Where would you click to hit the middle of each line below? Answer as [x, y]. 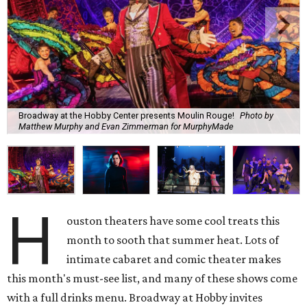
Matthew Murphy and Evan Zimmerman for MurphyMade [126, 127]
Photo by [257, 116]
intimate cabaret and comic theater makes [174, 259]
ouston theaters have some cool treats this [173, 220]
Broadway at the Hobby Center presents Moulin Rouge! [126, 116]
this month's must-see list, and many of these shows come [152, 278]
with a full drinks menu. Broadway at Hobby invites [135, 297]
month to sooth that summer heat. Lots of [173, 240]
